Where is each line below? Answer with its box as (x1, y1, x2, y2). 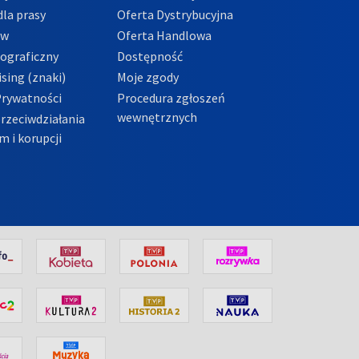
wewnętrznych (116, 108, 197, 125)
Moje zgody (116, 68, 179, 85)
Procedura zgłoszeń (116, 89, 225, 106)
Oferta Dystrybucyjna (116, 6, 233, 22)
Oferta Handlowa (116, 26, 212, 43)
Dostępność (116, 47, 183, 64)
